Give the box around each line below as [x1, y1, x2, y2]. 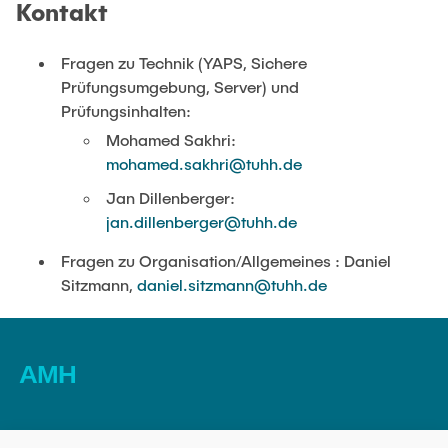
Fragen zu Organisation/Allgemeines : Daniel [61, 250, 391, 270]
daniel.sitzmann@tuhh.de [137, 274, 327, 294]
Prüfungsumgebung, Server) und [61, 76, 299, 96]
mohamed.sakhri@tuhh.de [106, 153, 302, 173]
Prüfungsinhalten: [61, 100, 191, 120]
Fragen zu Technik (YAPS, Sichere [61, 52, 307, 72]
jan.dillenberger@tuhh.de [106, 211, 297, 231]
